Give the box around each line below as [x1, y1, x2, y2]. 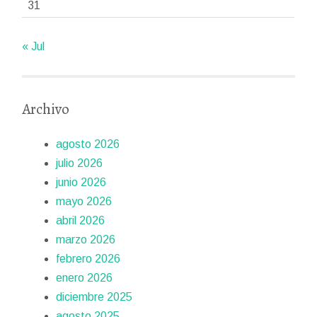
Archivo [22, 99, 70, 120]
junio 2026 [56, 176, 107, 189]
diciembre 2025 [56, 291, 133, 304]
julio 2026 [56, 157, 103, 170]
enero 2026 [56, 272, 113, 284]
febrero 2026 [56, 253, 121, 265]
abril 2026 [56, 214, 105, 227]
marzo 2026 [56, 234, 116, 246]
